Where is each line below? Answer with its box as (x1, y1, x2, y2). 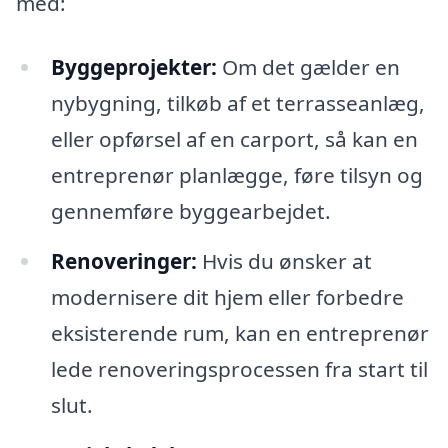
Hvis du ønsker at (196, 246, 372, 275)
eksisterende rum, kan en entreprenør (50, 318, 429, 347)
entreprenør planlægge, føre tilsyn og (50, 161, 423, 190)
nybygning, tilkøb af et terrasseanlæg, (50, 89, 425, 118)
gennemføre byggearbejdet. (50, 197, 331, 226)
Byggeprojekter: (50, 53, 217, 82)
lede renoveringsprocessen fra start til (50, 354, 428, 383)
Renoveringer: (50, 246, 197, 275)
